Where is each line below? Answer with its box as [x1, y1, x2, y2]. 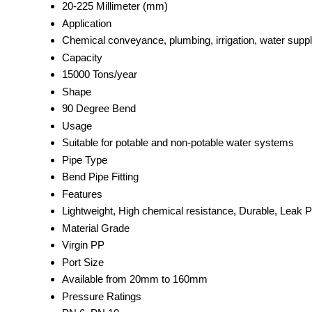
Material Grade [62, 221, 130, 234]
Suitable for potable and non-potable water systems [62, 136, 294, 148]
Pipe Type [62, 153, 107, 166]
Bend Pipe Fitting [62, 170, 139, 182]
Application [62, 17, 111, 29]
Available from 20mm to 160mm [62, 272, 208, 285]
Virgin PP [62, 238, 104, 251]
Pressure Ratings [62, 290, 141, 302]
